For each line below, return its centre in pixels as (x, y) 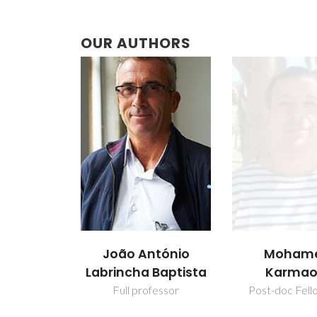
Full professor (146, 289)
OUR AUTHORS (136, 43)
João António (146, 254)
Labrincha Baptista (146, 272)
